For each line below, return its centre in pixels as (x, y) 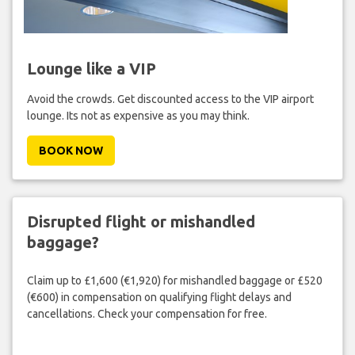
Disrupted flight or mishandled (141, 221)
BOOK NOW (71, 150)
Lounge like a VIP (91, 68)
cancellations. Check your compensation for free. (147, 314)
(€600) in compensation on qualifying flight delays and (159, 298)
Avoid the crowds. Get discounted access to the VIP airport (170, 99)
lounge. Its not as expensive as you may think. (138, 115)
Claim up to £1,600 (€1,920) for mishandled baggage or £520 (174, 281)
